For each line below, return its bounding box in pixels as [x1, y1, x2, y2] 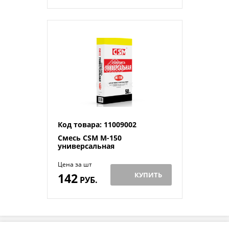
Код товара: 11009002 [57, 120, 136, 130]
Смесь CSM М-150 [57, 133, 122, 143]
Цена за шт [57, 160, 92, 169]
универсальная [57, 141, 114, 151]
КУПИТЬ [134, 170, 162, 180]
